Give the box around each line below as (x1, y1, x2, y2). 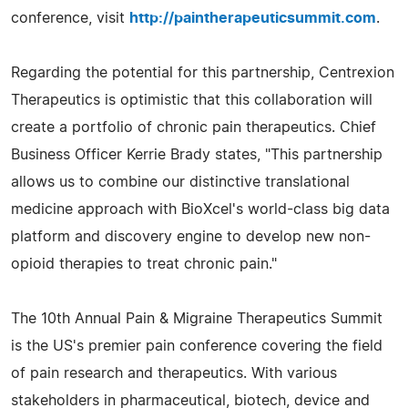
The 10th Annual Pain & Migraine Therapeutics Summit (11, 311, 382, 326)
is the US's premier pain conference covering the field (11, 338, 382, 353)
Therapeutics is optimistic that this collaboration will (11, 92, 372, 107)
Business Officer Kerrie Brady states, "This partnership (11, 147, 382, 162)
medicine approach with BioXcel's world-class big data (11, 201, 390, 217)
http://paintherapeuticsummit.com (129, 10, 376, 25)
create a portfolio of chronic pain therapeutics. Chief (11, 119, 376, 135)
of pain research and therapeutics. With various (11, 365, 337, 381)
